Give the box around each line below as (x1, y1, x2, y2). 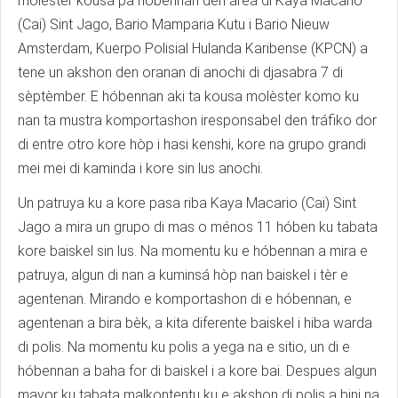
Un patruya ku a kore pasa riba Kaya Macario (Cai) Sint (18, 195, 356, 212)
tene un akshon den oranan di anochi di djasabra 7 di (18, 64, 343, 82)
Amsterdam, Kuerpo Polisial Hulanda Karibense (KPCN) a (18, 40, 368, 58)
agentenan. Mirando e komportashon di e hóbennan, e (18, 291, 352, 308)
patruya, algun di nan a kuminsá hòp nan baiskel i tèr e (18, 267, 348, 284)
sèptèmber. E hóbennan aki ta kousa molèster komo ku (18, 88, 359, 106)
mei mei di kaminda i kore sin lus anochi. (18, 160, 263, 178)
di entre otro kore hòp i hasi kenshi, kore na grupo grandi (18, 136, 366, 154)
